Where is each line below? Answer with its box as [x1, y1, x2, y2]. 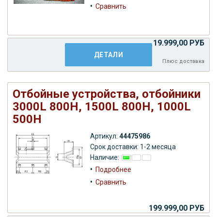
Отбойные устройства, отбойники [13, 87, 201, 101]
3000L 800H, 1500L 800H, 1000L [13, 99, 191, 113]
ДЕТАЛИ [94, 50, 123, 59]
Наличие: [90, 153, 121, 161]
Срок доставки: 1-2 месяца [90, 142, 176, 151]
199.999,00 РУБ [149, 203, 204, 213]
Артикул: [90, 132, 119, 140]
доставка [179, 58, 204, 64]
